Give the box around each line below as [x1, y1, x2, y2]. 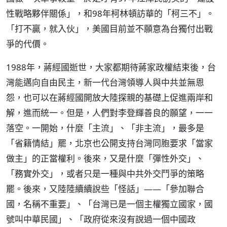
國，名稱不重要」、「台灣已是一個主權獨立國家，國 [6, 198, 213, 210]
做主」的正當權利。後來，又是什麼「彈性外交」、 [6, 153, 204, 164]
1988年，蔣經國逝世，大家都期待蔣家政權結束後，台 [6, 61, 216, 73]
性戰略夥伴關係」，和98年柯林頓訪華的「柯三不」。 [6, 8, 214, 19]
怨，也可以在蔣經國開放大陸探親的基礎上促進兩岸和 [6, 92, 213, 103]
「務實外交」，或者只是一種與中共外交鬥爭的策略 [6, 168, 204, 179]
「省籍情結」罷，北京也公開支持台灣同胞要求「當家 [6, 137, 213, 149]
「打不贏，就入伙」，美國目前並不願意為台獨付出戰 [6, 23, 213, 34]
